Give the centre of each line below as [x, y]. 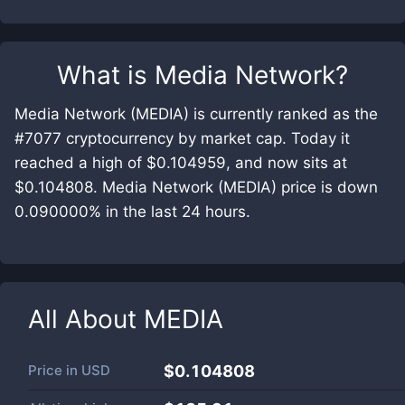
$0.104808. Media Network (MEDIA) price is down [196, 187]
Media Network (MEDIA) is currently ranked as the [196, 114]
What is [106, 75]
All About [86, 319]
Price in [55, 370]
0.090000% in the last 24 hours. [132, 212]
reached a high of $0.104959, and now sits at [181, 163]
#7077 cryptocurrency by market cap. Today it [182, 138]
